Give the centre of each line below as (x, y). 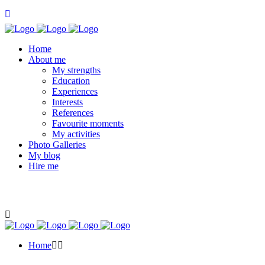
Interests (67, 102)
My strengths (76, 70)
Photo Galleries (57, 145)
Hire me (43, 166)
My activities (76, 134)
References (73, 113)
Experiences (75, 91)
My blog (44, 155)
